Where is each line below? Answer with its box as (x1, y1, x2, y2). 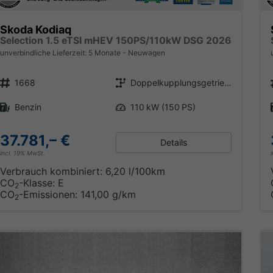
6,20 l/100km (105, 165, 165, 178)
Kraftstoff (5, 97, 13, 108)
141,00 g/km (80, 188, 136, 201)
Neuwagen (126, 48, 165, 58)
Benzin (14, 102, 41, 113)
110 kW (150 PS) (130, 102, 196, 113)
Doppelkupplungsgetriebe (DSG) (224, 77, 232, 88)
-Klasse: (18, 177, 55, 190)
